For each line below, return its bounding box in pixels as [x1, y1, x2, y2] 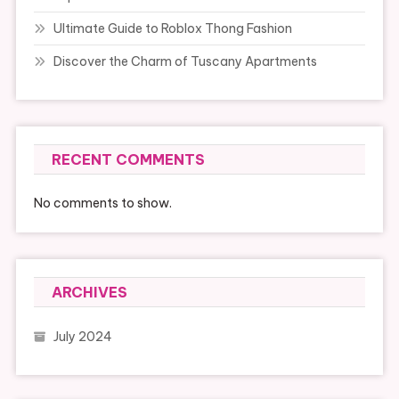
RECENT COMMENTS [51, 150, 205, 168]
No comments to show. [33, 194, 172, 211]
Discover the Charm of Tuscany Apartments [53, 53, 317, 69]
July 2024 [53, 328, 112, 345]
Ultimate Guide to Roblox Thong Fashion [53, 20, 292, 37]
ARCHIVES [51, 282, 127, 301]
